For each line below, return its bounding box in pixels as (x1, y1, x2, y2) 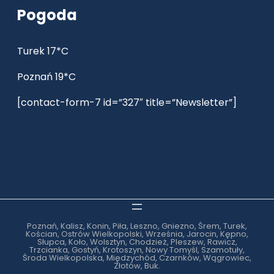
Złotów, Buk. (114, 260, 160, 272)
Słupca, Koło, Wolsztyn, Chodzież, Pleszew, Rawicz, (37, 236, 237, 248)
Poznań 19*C (17, 70, 76, 84)
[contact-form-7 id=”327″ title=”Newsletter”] (17, 95, 237, 110)
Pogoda (17, 5, 77, 26)
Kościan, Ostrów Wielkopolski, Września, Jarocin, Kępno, (26, 228, 248, 240)
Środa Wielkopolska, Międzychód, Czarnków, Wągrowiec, (23, 252, 251, 264)
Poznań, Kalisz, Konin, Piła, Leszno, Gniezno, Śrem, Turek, (27, 220, 247, 232)
